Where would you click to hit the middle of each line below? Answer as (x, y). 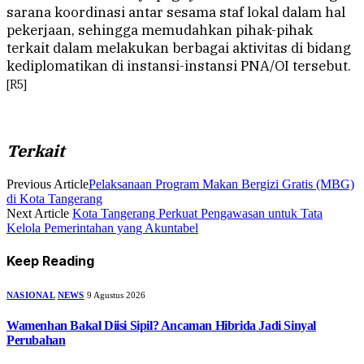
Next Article (39, 214)
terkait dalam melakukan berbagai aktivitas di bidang (179, 48)
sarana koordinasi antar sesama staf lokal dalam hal (176, 13)
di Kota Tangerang (54, 199)
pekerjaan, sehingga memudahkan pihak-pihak (160, 30)
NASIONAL (31, 295)
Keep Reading (50, 261)
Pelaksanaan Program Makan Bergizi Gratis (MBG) (221, 184)
